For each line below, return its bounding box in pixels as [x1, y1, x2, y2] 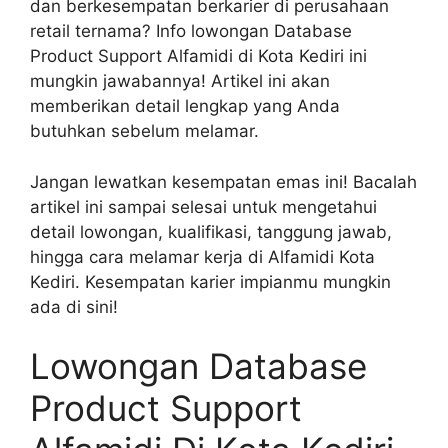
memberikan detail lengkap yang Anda [30, 96, 340, 117]
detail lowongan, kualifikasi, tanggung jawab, [30, 221, 392, 242]
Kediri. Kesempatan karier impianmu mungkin [30, 271, 391, 292]
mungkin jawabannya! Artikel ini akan [30, 71, 330, 92]
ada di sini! [30, 296, 118, 317]
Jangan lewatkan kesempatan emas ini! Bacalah [30, 171, 417, 192]
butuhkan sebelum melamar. [30, 121, 259, 142]
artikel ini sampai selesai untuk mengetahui [30, 196, 377, 217]
